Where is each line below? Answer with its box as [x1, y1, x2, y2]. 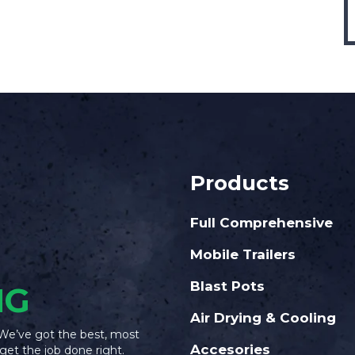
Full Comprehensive [190, 215, 334, 231]
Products [190, 170, 290, 196]
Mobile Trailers [190, 246, 296, 262]
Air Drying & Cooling [190, 310, 337, 326]
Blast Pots [190, 278, 265, 294]
